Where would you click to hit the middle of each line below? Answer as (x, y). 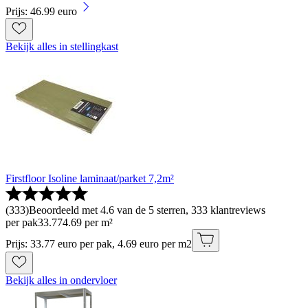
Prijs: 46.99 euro (41, 12)
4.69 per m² (88, 223)
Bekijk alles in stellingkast (62, 47)
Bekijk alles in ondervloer (61, 280)
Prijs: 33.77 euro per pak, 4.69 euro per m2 (99, 244)
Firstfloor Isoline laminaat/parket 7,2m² (90, 179)
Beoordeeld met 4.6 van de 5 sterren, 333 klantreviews (147, 210)
